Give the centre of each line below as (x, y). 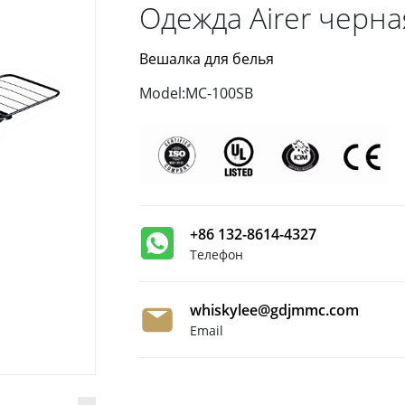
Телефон (216, 254)
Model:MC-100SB (196, 93)
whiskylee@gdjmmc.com (274, 311)
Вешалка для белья (206, 58)
